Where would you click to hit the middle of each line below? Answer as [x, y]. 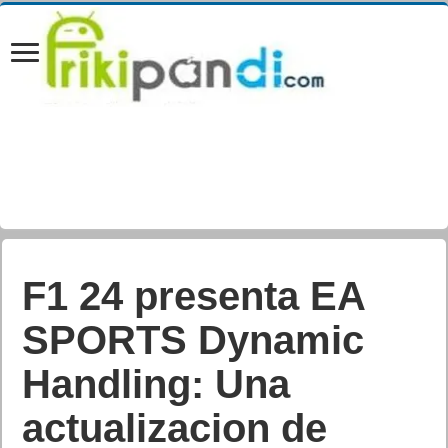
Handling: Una [156, 384]
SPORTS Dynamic [193, 340]
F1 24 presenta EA [194, 296]
